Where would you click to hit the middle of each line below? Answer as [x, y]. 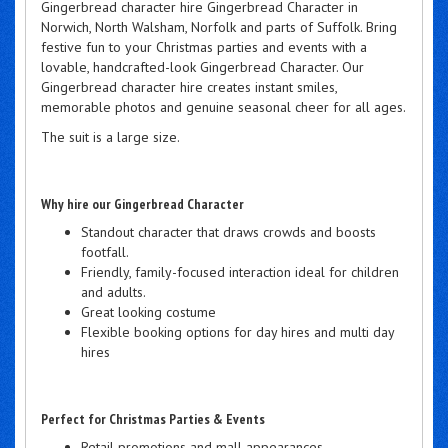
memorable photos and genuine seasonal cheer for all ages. [223, 106]
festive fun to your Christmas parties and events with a [204, 46]
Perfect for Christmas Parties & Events [153, 418]
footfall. [105, 251]
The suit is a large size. [110, 136]
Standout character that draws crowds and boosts [228, 231]
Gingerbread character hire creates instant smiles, [189, 86]
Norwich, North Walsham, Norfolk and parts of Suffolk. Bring [219, 26]
